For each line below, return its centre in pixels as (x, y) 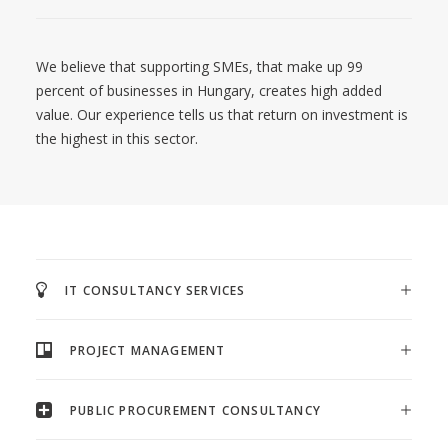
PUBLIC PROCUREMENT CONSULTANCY (196, 410)
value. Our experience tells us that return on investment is (222, 114)
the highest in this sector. (117, 138)
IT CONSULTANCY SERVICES (155, 290)
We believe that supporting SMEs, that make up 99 (199, 66)
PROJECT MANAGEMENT (148, 350)
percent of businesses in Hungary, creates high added (209, 90)
